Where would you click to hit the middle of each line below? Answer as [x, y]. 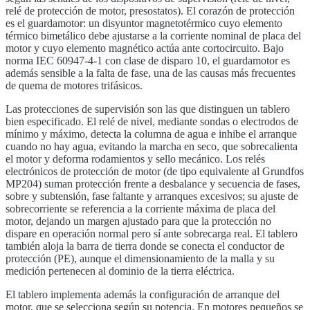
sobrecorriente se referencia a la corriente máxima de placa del [140, 208]
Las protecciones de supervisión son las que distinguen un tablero [148, 109]
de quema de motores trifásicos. [74, 85]
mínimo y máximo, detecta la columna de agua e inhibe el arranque [151, 134]
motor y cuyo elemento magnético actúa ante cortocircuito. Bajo [145, 48]
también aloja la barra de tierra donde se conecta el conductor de [145, 246]
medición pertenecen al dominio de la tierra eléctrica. [120, 271]
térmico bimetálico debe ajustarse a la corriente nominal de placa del [153, 35]
